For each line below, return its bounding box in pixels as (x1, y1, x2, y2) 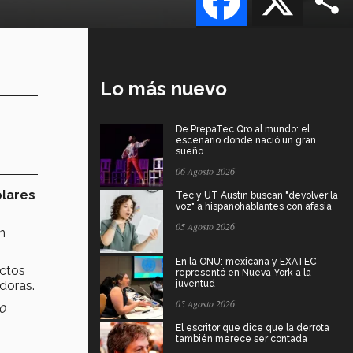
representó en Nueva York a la (176, 266, 311, 278)
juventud (176, 277, 215, 289)
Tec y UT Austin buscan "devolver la (176, 189, 338, 201)
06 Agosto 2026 (176, 164, 235, 177)
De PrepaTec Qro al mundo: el (176, 123, 310, 135)
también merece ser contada (176, 333, 307, 344)
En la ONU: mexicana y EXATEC (176, 255, 317, 267)
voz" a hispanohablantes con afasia (176, 200, 332, 212)
